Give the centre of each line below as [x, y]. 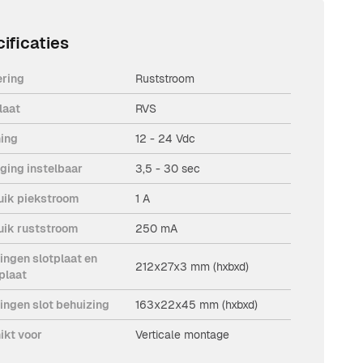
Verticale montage [183, 334]
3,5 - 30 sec [168, 168]
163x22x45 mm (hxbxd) [197, 304]
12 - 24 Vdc [166, 138]
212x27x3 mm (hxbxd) [192, 266]
